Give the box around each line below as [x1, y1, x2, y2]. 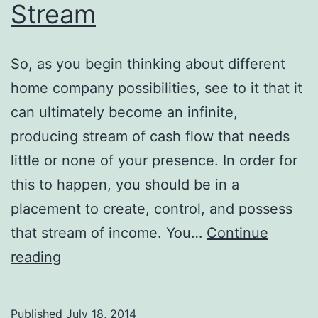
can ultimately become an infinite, [11, 103, 238, 121]
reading [11, 248, 61, 265]
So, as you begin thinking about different [11, 55, 285, 72]
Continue [207, 224, 268, 241]
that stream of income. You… [11, 224, 207, 241]
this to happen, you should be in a [11, 175, 239, 193]
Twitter [60, 247, 107, 265]
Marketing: [60, 271, 132, 289]
